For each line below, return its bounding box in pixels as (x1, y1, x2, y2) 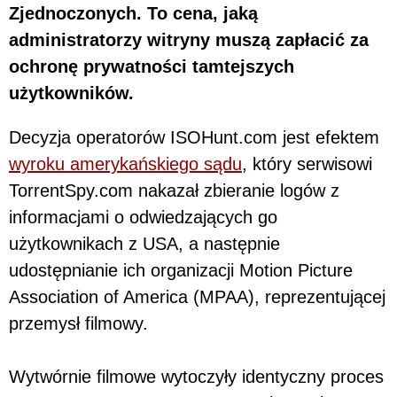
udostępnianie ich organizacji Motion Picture (9, 260, 353, 280)
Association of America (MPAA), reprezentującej (9, 286, 385, 307)
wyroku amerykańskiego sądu (9, 153, 242, 174)
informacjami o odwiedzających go (9, 206, 277, 227)
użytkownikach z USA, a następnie (9, 233, 280, 253)
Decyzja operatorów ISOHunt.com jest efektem (9, 127, 379, 147)
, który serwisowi (242, 153, 372, 174)
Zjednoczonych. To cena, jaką (9, 3, 258, 23)
